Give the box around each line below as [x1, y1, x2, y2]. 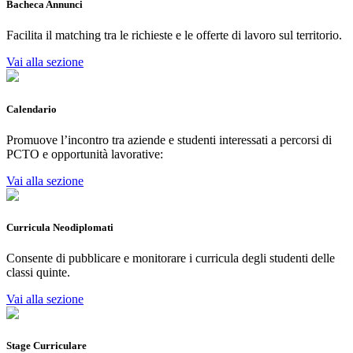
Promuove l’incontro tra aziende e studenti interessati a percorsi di [6, 132, 332, 147]
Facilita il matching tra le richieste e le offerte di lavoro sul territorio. [6, 28, 342, 43]
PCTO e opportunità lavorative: [6, 147, 163, 161]
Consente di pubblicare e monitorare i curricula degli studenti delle [6, 251, 335, 266]
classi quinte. [6, 266, 70, 280]
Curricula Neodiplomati [6, 221, 113, 233]
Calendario [6, 102, 57, 115]
